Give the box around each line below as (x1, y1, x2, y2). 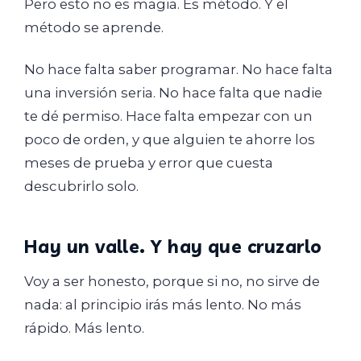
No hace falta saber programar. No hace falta (24, 60, 333, 77)
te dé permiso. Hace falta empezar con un (24, 107, 313, 124)
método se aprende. (24, 19, 164, 35)
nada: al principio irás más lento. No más (24, 296, 301, 313)
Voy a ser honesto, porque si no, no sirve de (24, 272, 320, 289)
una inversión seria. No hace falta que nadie (24, 84, 322, 101)
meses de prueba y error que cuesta (24, 154, 273, 171)
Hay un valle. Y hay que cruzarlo (24, 234, 322, 258)
